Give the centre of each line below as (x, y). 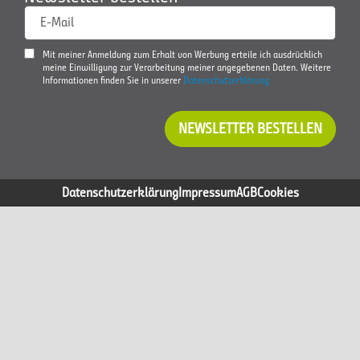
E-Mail (57, 22)
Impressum (207, 192)
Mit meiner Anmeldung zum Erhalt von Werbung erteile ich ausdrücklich (182, 54)
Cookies (278, 192)
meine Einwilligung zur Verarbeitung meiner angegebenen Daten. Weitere (187, 67)
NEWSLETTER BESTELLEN (250, 128)
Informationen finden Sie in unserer (113, 80)
